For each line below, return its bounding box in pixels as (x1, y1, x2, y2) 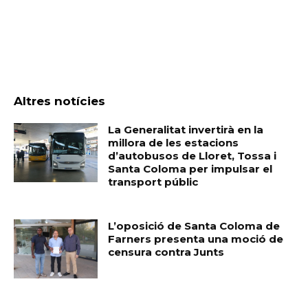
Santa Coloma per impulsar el (108, 162, 273, 176)
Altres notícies (14, 94, 105, 109)
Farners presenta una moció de (108, 232, 284, 246)
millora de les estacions (108, 136, 239, 150)
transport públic (108, 175, 199, 189)
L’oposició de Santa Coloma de (108, 219, 280, 233)
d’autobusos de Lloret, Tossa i (108, 149, 277, 163)
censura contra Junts (108, 245, 225, 259)
